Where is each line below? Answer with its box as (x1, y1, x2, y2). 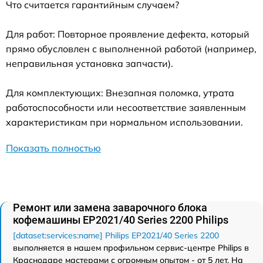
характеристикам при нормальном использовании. (6, 116, 243, 129)
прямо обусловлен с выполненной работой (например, (6, 43, 257, 55)
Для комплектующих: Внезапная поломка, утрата (6, 87, 234, 99)
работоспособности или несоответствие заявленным (6, 102, 246, 114)
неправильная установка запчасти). (6, 58, 173, 70)
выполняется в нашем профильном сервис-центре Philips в (13, 242, 249, 254)
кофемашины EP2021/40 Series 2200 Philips (13, 214, 228, 227)
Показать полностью (6, 142, 101, 154)
